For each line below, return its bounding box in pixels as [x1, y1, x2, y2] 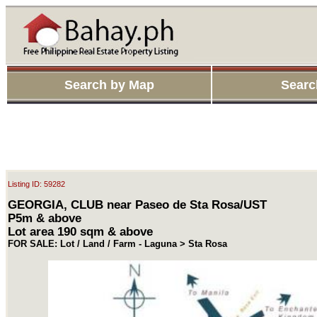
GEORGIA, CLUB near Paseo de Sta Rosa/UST [8, 197, 267, 211]
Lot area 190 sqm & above [8, 224, 153, 238]
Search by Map [64, 78, 154, 92]
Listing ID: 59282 [8, 180, 65, 188]
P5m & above [8, 211, 81, 224]
